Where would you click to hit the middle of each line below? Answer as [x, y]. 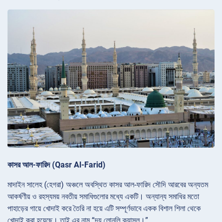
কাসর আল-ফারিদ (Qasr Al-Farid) [56, 165]
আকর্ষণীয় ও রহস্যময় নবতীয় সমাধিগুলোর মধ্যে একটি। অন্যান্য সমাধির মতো [103, 196]
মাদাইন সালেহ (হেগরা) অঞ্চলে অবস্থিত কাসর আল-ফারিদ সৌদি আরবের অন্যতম [108, 184]
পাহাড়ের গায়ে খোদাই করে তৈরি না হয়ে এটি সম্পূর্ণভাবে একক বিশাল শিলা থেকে [104, 208]
